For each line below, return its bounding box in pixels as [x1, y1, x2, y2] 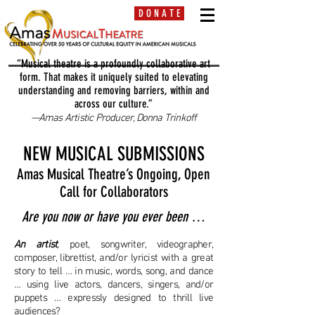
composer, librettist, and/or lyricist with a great [14, 252, 213, 264]
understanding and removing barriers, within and [18, 84, 210, 97]
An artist [14, 238, 58, 251]
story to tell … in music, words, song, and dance [14, 265, 213, 278]
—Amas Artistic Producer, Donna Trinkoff [30, 112, 197, 124]
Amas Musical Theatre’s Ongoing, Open [17, 165, 210, 183]
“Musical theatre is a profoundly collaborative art [17, 57, 210, 70]
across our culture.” [75, 97, 153, 110]
